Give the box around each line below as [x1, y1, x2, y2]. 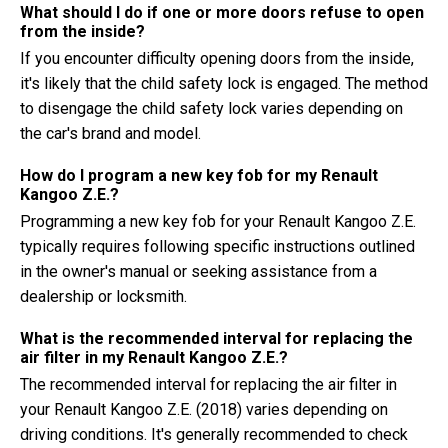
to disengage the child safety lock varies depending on [20, 99, 403, 118]
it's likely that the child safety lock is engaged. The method [20, 74, 428, 93]
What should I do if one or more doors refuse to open [20, 3, 424, 22]
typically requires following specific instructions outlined [20, 237, 415, 256]
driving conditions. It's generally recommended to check [20, 425, 408, 444]
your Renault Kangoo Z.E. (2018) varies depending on [20, 400, 388, 419]
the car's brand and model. [20, 124, 201, 143]
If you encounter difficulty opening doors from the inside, [20, 49, 414, 68]
